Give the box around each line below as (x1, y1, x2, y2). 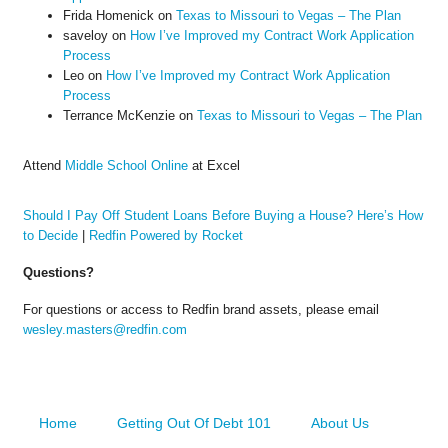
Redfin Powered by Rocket (88, 228, 243, 244)
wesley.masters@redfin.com (22, 322, 187, 337)
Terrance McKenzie (62, 108, 175, 124)
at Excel (187, 158, 240, 174)
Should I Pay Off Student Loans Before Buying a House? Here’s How (22, 208, 423, 224)
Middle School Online (64, 158, 188, 174)
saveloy (62, 28, 108, 44)
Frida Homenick (62, 8, 154, 24)
